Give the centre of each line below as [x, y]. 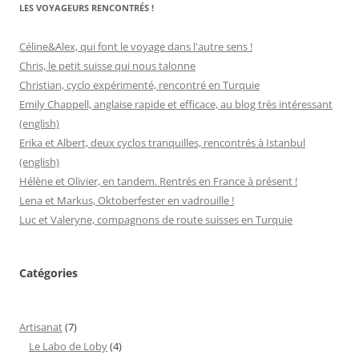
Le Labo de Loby [68, 346]
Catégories [48, 272]
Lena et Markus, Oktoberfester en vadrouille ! [127, 200]
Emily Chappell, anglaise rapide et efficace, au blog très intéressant [176, 104]
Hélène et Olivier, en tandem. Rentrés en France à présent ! [158, 181]
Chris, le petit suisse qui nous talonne [107, 65]
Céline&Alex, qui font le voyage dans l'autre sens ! [136, 46]
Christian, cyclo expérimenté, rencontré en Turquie [139, 85]
